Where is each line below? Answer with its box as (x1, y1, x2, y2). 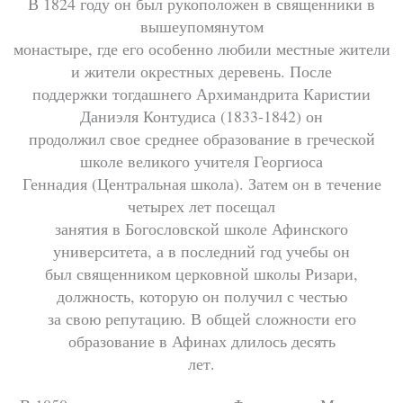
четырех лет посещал (128, 195, 275, 218)
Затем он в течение (247, 173, 381, 195)
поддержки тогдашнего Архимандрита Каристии (32, 83, 371, 105)
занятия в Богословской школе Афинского (55, 218, 348, 240)
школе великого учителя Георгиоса (80, 150, 323, 173)
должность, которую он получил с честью (56, 285, 347, 308)
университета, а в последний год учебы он (53, 240, 350, 263)
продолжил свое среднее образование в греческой (28, 128, 375, 150)
